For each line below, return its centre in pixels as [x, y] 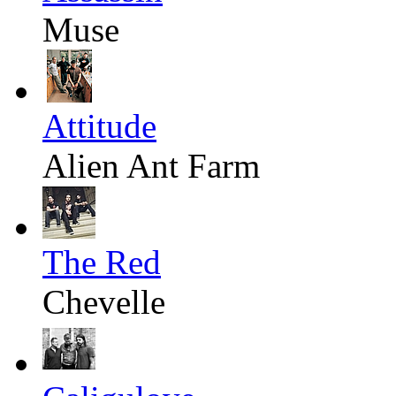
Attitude [99, 126]
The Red [102, 263]
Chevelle [104, 302]
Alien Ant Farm [151, 166]
